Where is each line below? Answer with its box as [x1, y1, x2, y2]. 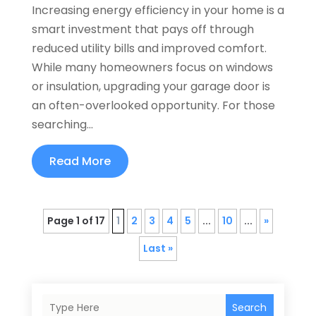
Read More [49, 152, 111, 169]
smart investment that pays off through [31, 20, 254, 37]
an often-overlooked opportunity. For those [31, 97, 275, 114]
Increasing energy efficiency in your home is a [31, 1, 284, 18]
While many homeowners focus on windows [31, 59, 273, 75]
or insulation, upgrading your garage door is [31, 78, 270, 95]
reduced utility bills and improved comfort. [31, 39, 267, 56]
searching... [31, 116, 93, 133]
